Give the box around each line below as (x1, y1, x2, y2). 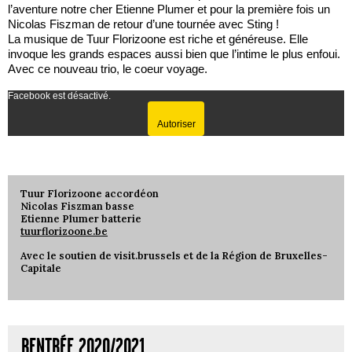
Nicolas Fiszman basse (20, 199, 134, 213)
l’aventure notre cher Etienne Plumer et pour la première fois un (8, 2, 330, 16)
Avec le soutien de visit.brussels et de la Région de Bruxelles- (20, 249, 328, 263)
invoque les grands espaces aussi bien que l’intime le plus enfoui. (8, 46, 340, 60)
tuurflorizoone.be (20, 224, 108, 238)
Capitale (20, 262, 61, 276)
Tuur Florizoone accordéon (20, 186, 159, 200)
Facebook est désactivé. (8, 90, 111, 101)
